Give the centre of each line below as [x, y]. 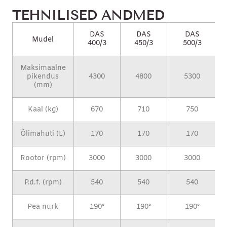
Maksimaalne [43, 68]
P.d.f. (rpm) [43, 182]
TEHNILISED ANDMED [88, 15]
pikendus [43, 77]
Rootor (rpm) [43, 158]
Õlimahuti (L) [43, 134]
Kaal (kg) [43, 109]
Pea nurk [43, 207]
